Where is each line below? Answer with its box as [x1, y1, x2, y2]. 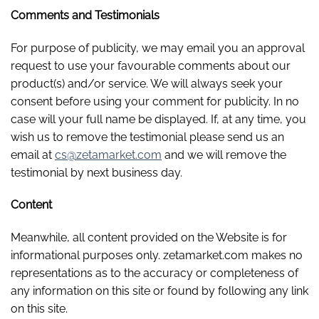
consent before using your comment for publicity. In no [11, 94, 299, 108]
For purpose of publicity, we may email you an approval [11, 41, 305, 55]
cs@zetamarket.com [55, 147, 162, 162]
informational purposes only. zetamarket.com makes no [11, 249, 303, 263]
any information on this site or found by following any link [11, 284, 308, 298]
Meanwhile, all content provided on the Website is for [11, 231, 287, 245]
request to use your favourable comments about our [11, 58, 291, 73]
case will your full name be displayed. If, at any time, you [11, 112, 306, 126]
